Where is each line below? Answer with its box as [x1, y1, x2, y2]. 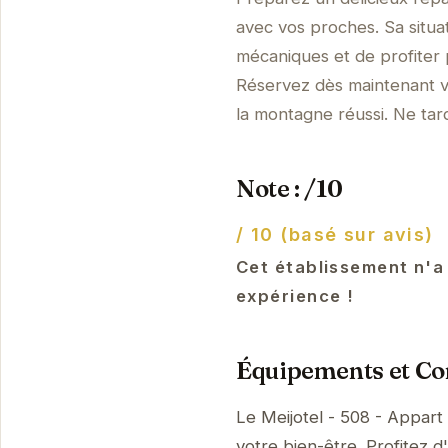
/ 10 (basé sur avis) [236, 223, 434, 245]
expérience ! [236, 285, 355, 306]
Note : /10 [236, 173, 343, 203]
